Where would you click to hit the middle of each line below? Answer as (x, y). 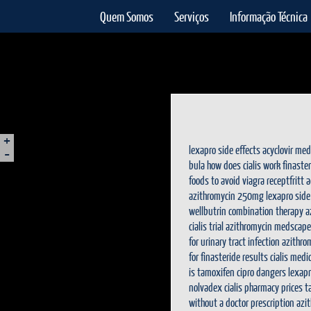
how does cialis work (244, 165)
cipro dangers (261, 272)
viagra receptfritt (273, 180)
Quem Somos (127, 16)
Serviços (192, 16)
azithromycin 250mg (226, 195)
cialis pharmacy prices (263, 287)
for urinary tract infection (234, 241)
